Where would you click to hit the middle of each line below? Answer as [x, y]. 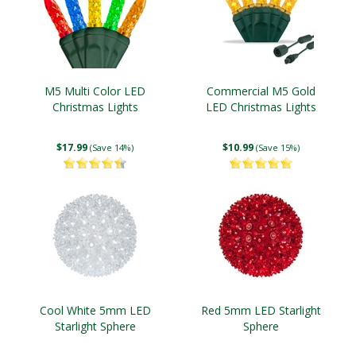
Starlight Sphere [95, 326]
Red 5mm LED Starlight [261, 310]
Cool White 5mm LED [95, 310]
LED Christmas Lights [261, 107]
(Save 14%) [112, 147]
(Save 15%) [278, 147]
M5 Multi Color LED [95, 91]
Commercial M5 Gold [261, 91]
